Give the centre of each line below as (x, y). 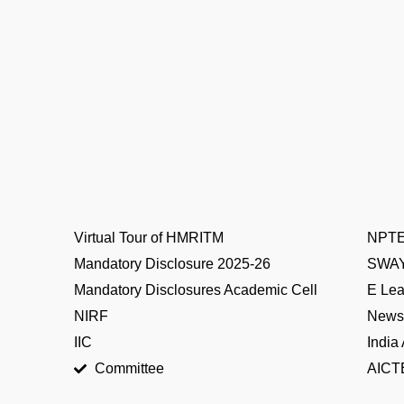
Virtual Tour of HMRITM (149, 238)
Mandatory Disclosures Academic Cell (196, 290)
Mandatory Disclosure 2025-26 (172, 264)
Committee (129, 368)
